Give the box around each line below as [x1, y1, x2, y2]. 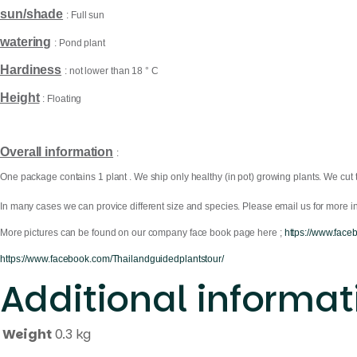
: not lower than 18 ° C [65, 65, 159, 76]
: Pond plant [54, 37, 105, 48]
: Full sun [66, 10, 105, 20]
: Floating [42, 93, 82, 104]
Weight [2, 325, 52, 343]
